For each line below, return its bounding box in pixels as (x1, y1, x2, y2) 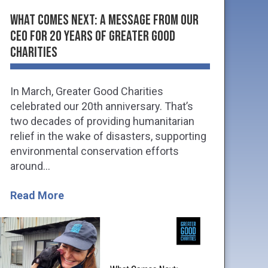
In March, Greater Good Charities (10, 84, 163, 98)
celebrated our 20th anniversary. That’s (10, 99, 193, 112)
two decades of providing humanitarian (10, 114, 194, 127)
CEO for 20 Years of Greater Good (10, 27, 175, 45)
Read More (10, 188, 64, 202)
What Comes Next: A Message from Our (10, 11, 199, 29)
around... (10, 159, 50, 172)
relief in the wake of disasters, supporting (10, 129, 206, 142)
